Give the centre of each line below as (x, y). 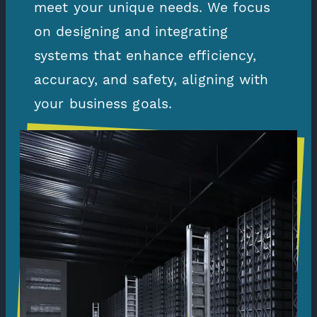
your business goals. (103, 103)
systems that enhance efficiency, (145, 55)
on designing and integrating (131, 31)
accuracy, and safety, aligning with (151, 79)
